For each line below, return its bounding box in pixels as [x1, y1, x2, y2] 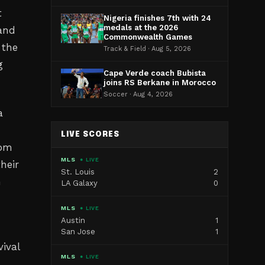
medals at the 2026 [104, 23, 178, 32]
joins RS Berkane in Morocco [104, 78, 216, 87]
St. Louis [61, 167, 95, 176]
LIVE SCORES [61, 131, 120, 138]
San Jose [61, 227, 95, 236]
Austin [61, 216, 85, 225]
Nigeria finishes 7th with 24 [104, 14, 211, 22]
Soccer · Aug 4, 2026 [104, 91, 173, 98]
